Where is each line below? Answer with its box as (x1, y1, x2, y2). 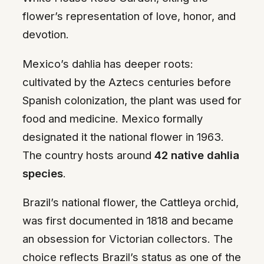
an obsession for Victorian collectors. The (22, 232, 233, 246)
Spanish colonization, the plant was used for (22, 93, 242, 107)
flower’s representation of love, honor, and (22, 9, 236, 23)
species (22, 166, 63, 180)
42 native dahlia (154, 148, 239, 161)
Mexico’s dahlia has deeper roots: (22, 57, 193, 70)
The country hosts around (22, 148, 154, 161)
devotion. (22, 28, 69, 41)
